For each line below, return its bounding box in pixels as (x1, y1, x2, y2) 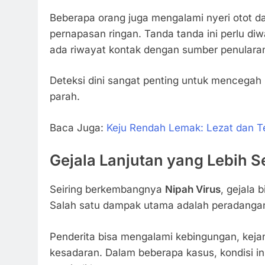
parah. (50, 91, 80, 103)
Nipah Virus (165, 183, 221, 196)
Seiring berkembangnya (50, 183, 165, 196)
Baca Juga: (50, 121, 106, 134)
